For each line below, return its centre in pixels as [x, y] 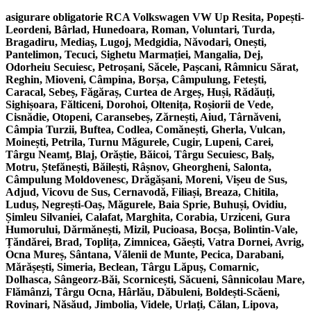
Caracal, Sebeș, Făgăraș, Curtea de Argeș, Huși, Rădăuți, [140, 92]
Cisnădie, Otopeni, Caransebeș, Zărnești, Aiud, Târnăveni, [143, 117]
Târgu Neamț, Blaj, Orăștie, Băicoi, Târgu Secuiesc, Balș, [140, 155]
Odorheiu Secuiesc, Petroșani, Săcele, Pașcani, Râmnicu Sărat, [152, 67]
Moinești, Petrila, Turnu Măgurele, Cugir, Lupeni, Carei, [140, 142]
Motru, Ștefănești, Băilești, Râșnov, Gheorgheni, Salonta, [138, 167]
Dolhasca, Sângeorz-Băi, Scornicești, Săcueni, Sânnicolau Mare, [155, 280]
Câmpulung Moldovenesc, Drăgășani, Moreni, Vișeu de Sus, [146, 180]
